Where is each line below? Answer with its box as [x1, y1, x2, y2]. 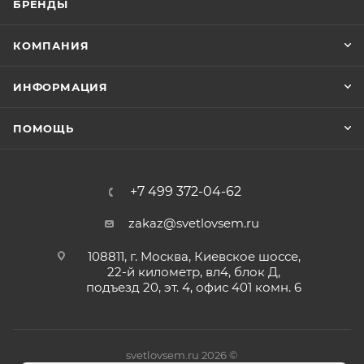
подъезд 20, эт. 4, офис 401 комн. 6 [86, 279, 301, 295]
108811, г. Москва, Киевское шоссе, [87, 249, 301, 264]
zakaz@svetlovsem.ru [128, 215, 259, 231]
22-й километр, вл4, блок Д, [107, 264, 280, 279]
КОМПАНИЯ [13, 39, 89, 52]
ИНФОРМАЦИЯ [13, 80, 108, 93]
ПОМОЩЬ [13, 122, 74, 135]
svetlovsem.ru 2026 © [126, 349, 238, 362]
